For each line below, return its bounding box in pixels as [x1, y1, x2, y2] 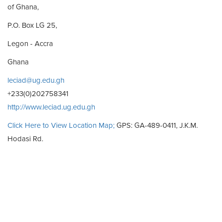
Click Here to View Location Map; [7, 121, 114, 130]
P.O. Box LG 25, [7, 21, 57, 30]
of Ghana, [7, 2, 39, 11]
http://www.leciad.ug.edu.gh [7, 103, 95, 111]
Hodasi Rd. [7, 134, 43, 143]
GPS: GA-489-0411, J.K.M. [114, 121, 198, 130]
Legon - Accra [7, 39, 53, 48]
